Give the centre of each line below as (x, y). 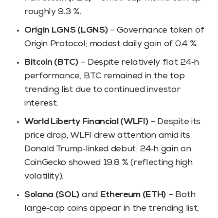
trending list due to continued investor (102, 90)
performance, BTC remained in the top (105, 76)
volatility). (44, 176)
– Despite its (174, 122)
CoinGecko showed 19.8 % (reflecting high (109, 163)
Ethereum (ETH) (133, 195)
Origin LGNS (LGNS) (66, 30)
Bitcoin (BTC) (51, 63)
